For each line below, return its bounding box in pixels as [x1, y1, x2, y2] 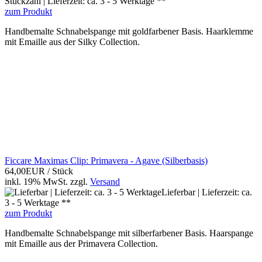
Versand [90, 177, 120, 187]
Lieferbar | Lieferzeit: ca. [161, 187, 252, 198]
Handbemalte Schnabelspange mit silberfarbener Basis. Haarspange [5, 228, 253, 239]
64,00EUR [5, 166, 47, 177]
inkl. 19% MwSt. [5, 177, 68, 187]
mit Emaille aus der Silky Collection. [5, 37, 140, 47]
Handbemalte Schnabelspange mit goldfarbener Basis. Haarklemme [5, 26, 253, 37]
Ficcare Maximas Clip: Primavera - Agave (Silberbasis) [5, 156, 208, 166]
